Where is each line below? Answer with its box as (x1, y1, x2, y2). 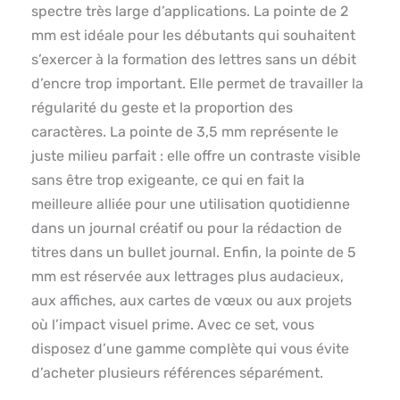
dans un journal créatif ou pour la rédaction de (31, 220, 342, 237)
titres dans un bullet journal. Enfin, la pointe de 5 (31, 244, 356, 262)
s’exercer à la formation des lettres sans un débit (31, 51, 356, 69)
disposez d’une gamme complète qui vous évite (31, 340, 349, 358)
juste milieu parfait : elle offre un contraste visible (31, 147, 361, 165)
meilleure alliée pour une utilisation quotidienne (31, 196, 350, 213)
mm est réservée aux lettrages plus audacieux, (31, 268, 344, 286)
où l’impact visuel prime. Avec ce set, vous (31, 316, 314, 334)
